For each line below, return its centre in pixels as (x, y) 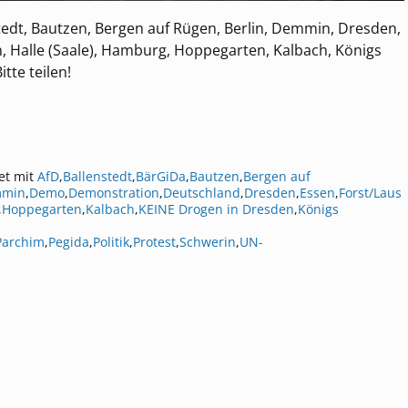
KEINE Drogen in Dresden (216, 209)
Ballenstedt (97, 177)
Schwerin (208, 242)
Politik (111, 242)
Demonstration (114, 193)
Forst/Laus (370, 193)
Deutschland (202, 193)
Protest (154, 242)
